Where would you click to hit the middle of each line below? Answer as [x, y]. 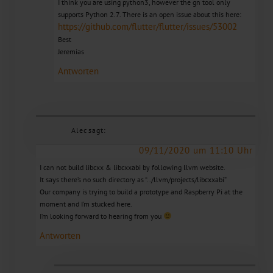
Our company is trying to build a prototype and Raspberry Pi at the [141, 192]
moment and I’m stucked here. [86, 204]
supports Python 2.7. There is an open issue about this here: [149, 15]
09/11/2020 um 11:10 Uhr [196, 151]
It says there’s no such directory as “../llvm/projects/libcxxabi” [133, 180]
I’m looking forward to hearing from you [101, 216]
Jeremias [71, 52]
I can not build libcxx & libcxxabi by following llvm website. [132, 168]
